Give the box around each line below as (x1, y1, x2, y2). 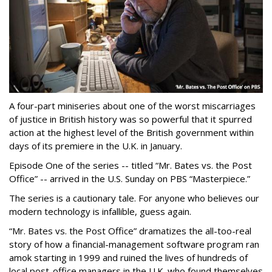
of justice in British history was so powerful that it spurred (9, 113, 252, 126)
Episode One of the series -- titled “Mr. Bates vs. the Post (9, 159, 252, 172)
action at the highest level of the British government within (9, 126, 254, 139)
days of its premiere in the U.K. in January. (9, 140, 182, 152)
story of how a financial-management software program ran (9, 238, 259, 251)
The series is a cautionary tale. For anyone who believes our (9, 192, 259, 205)
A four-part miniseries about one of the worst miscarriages (9, 100, 256, 112)
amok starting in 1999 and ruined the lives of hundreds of (9, 251, 248, 264)
